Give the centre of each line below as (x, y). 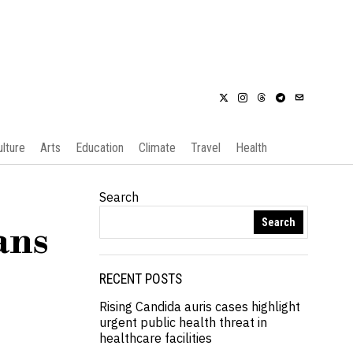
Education (99, 148)
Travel (205, 148)
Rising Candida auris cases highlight (200, 307)
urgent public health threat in (183, 322)
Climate (157, 148)
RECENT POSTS (141, 279)
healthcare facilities (156, 338)
